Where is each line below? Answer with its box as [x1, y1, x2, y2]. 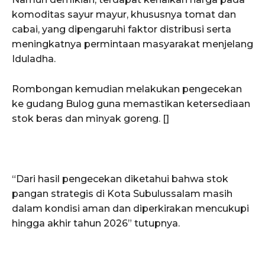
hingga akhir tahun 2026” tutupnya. [12, 217, 180, 229]
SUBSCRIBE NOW [99, 244, 166, 253]
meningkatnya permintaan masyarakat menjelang [12, 38, 253, 50]
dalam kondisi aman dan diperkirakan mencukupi [12, 202, 249, 214]
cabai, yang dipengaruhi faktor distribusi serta [12, 23, 231, 35]
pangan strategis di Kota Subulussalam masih [12, 188, 232, 199]
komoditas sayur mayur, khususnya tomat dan [12, 8, 236, 20]
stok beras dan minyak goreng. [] [12, 112, 169, 124]
